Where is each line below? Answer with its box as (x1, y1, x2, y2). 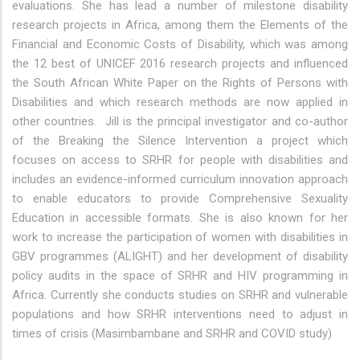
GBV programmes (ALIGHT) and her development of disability (12, 249, 348, 264)
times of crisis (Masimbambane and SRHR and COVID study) (12, 326, 332, 341)
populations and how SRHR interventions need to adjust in (12, 307, 348, 321)
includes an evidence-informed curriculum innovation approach (12, 172, 348, 186)
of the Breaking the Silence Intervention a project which (12, 133, 348, 148)
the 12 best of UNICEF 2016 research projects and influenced (12, 56, 348, 71)
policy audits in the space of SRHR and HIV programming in (12, 268, 348, 283)
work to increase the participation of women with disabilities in (12, 230, 348, 244)
